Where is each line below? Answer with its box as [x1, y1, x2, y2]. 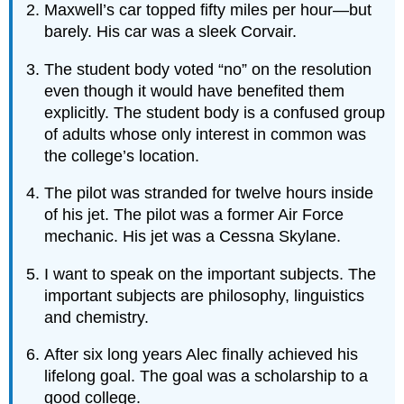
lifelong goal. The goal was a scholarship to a [44, 367, 369, 386]
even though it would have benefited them [44, 81, 345, 100]
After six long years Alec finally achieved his [44, 345, 359, 364]
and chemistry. [44, 308, 150, 326]
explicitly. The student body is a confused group [44, 103, 386, 122]
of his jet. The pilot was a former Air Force [44, 206, 344, 225]
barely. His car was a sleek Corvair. [44, 23, 298, 41]
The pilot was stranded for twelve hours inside [44, 184, 374, 203]
